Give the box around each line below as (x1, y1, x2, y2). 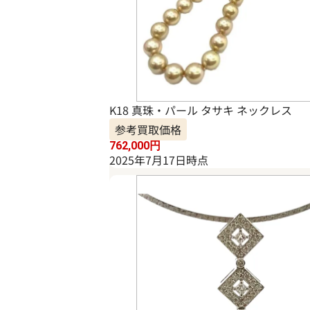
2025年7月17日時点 (109, 152, 209, 169)
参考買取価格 (115, 121, 182, 138)
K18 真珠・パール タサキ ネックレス (109, 102, 293, 119)
